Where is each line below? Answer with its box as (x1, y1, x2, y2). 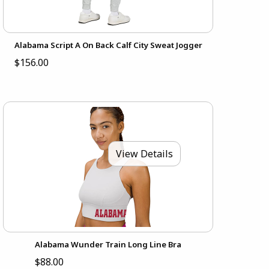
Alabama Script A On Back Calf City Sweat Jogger (14, 40, 202, 51)
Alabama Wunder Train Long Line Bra (35, 239, 182, 250)
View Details (116, 147, 174, 161)
